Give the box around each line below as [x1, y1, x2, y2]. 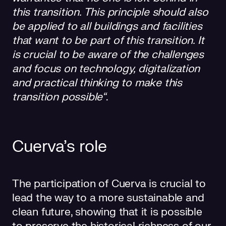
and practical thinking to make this [12, 76, 182, 90]
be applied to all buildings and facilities [12, 19, 202, 33]
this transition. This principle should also [12, 5, 208, 19]
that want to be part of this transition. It [12, 33, 204, 47]
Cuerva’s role [12, 136, 107, 157]
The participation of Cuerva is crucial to [12, 177, 206, 191]
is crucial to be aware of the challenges [12, 47, 204, 62]
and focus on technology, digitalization [12, 62, 200, 76]
